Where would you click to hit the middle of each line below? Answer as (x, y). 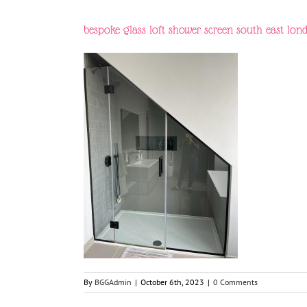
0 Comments (235, 282)
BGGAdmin (113, 282)
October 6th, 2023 (172, 282)
